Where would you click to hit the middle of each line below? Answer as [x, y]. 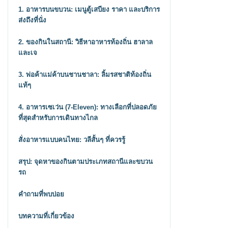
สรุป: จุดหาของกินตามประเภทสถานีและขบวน [85, 162]
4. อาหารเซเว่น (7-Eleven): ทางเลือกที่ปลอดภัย [88, 107]
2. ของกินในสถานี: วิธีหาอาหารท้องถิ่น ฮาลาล [85, 42]
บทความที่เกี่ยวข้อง [46, 216]
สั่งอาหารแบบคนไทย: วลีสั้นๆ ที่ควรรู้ [72, 140]
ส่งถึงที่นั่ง [32, 20]
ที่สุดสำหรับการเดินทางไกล [58, 118]
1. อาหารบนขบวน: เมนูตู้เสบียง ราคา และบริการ [89, 10]
